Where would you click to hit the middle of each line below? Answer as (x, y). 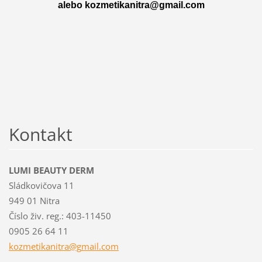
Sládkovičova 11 (41, 186)
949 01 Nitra (34, 201)
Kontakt (40, 135)
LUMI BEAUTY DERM (51, 170)
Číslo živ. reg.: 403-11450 (60, 216)
